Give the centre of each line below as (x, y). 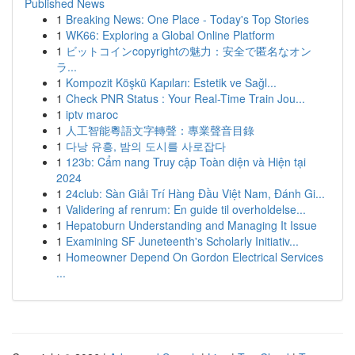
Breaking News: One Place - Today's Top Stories (187, 19)
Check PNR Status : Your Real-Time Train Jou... (185, 98)
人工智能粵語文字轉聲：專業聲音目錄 (160, 130)
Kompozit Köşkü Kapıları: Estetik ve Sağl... (171, 82)
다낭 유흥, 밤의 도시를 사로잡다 (146, 146)
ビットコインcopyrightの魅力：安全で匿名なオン (189, 51)
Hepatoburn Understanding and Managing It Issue (191, 225)
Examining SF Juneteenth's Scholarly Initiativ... (182, 241)
